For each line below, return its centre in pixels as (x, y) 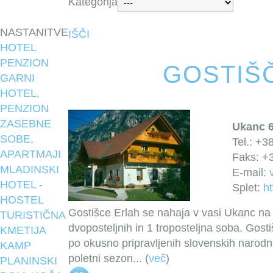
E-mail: (251, 172)
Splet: (248, 188)
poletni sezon (101, 258)
